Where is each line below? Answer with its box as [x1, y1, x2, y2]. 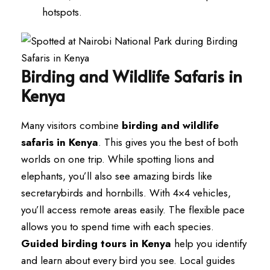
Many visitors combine [21, 118, 122, 133]
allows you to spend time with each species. [21, 219, 214, 234]
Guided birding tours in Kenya [21, 236, 171, 251]
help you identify [171, 236, 246, 251]
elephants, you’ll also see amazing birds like [21, 169, 212, 183]
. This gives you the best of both [98, 135, 238, 149]
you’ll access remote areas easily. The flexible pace [21, 202, 245, 217]
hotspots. [42, 5, 82, 19]
